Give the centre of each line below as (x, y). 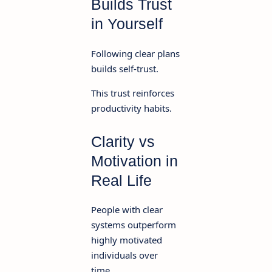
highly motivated (127, 240)
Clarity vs (123, 141)
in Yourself (127, 24)
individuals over (124, 255)
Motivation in (134, 161)
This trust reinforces (133, 93)
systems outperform (134, 225)
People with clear (127, 210)
